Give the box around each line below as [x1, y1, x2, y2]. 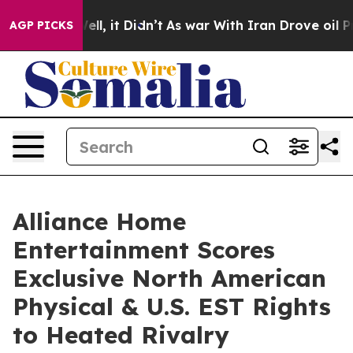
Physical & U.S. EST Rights [13, 292, 331, 321]
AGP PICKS [9, 18, 73, 32]
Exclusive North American [13, 263, 326, 293]
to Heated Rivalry [13, 320, 229, 350]
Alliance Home [13, 206, 186, 236]
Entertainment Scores [13, 235, 275, 265]
